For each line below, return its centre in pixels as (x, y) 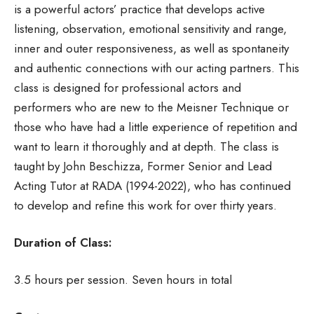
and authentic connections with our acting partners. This (157, 68)
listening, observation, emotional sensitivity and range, (150, 28)
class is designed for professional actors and (128, 87)
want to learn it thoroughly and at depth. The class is (146, 146)
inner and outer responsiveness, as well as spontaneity (151, 48)
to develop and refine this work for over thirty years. (145, 205)
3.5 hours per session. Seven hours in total (123, 279)
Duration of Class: (63, 242)
